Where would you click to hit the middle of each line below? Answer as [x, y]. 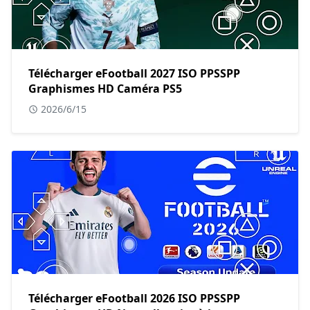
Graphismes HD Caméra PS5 [105, 89]
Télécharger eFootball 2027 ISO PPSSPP [134, 74]
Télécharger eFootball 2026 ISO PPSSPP [134, 299]
